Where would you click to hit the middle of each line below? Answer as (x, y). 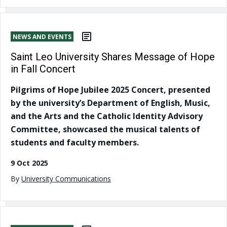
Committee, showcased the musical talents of (105, 129)
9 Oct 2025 (29, 163)
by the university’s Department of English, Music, (110, 103)
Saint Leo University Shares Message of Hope (113, 57)
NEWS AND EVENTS (42, 37)
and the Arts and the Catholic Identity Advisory (107, 116)
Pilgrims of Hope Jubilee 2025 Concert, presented (110, 90)
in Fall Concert (43, 69)
